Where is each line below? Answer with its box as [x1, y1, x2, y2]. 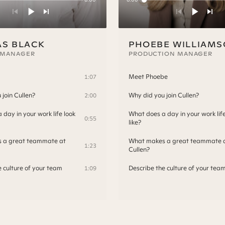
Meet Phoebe [129, 72, 168, 81]
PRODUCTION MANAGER [129, 50, 213, 58]
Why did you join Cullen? [129, 91, 199, 100]
